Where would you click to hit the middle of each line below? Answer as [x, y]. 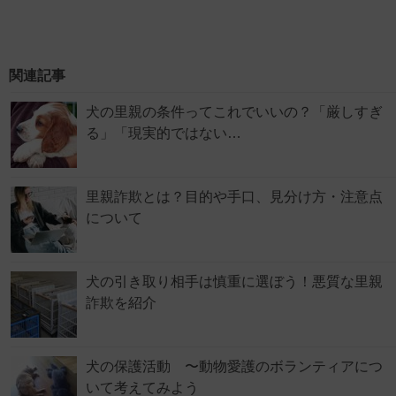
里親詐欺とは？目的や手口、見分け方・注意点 [234, 197]
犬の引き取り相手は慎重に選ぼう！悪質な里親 [234, 282]
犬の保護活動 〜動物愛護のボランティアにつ [234, 367]
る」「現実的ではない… [164, 133]
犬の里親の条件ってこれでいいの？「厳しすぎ [234, 112]
